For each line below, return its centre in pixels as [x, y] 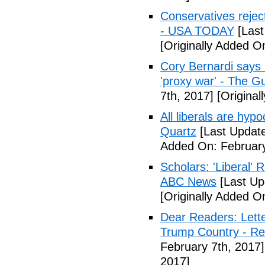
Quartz [178, 131]
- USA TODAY [197, 31]
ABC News [188, 182]
